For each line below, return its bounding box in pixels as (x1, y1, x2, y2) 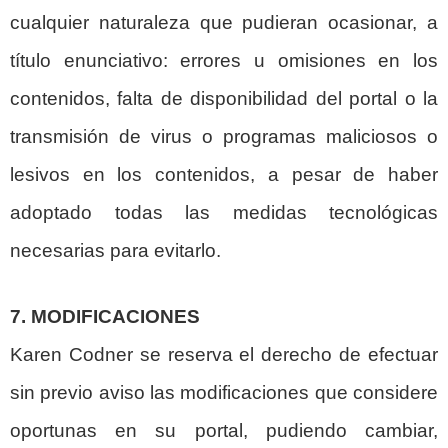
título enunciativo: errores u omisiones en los (10, 49, 438, 71)
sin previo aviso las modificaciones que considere (10, 382, 438, 404)
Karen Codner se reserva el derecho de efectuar (10, 344, 438, 366)
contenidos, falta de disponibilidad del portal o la (10, 87, 438, 109)
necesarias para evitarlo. (10, 239, 221, 261)
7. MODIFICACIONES (10, 306, 200, 328)
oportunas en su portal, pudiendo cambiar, (10, 420, 438, 442)
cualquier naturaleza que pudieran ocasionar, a (10, 11, 438, 33)
